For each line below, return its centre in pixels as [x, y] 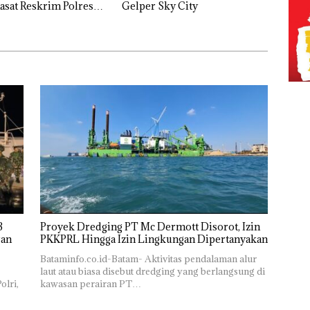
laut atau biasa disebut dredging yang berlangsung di [152, 271]
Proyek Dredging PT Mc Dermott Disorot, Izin [150, 226]
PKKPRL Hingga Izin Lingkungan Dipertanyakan [154, 239]
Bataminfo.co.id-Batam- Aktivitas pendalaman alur [148, 258]
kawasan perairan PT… [90, 283]
